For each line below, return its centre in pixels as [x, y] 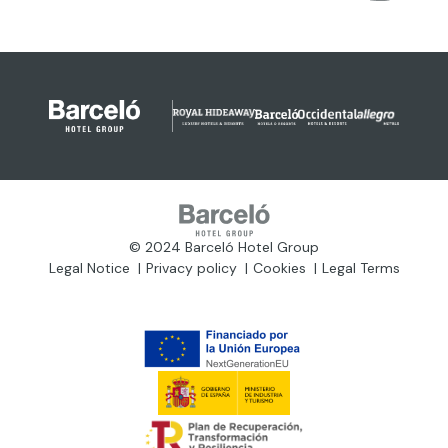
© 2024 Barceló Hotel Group [224, 247]
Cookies [279, 268]
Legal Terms [360, 268]
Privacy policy [191, 268]
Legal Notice [89, 268]
